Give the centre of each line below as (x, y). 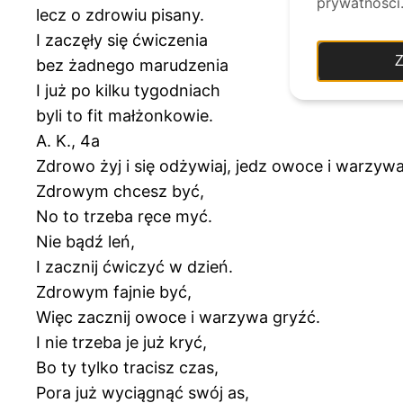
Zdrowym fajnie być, (114, 291)
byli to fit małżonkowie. (125, 115)
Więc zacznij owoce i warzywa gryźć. (178, 317)
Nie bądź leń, (85, 241)
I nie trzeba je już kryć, (121, 342)
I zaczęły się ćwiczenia (122, 40)
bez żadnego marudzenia (132, 65)
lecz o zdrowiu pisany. (120, 14)
